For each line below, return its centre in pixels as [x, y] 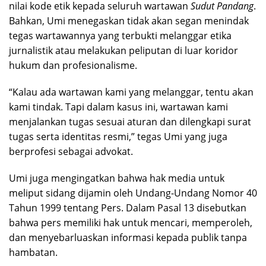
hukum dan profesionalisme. [73, 65]
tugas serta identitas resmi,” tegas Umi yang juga [118, 136]
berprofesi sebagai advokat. [71, 151]
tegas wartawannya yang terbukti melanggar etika [120, 35]
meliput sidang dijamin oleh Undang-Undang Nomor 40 [133, 193]
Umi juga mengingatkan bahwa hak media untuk [117, 178]
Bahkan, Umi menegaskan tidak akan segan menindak [129, 20]
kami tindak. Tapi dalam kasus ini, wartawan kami [118, 107]
